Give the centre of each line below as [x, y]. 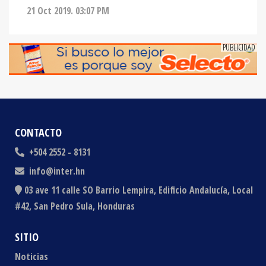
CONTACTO [38, 132]
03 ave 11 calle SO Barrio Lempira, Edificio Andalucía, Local [139, 190]
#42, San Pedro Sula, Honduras [75, 206]
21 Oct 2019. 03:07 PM [68, 10]
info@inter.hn [57, 171]
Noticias [31, 256]
